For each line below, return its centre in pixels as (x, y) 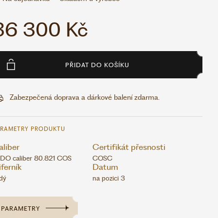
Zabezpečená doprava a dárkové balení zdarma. (85, 98)
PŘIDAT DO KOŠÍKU (97, 65)
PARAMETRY (20, 208)
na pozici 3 (109, 178)
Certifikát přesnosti (129, 147)
